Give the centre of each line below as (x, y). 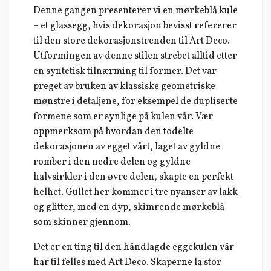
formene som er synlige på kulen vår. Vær (123, 117)
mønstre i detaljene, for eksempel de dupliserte (135, 102)
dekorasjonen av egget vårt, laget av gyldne (127, 147)
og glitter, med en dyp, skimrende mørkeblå (129, 208)
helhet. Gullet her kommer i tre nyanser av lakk (135, 193)
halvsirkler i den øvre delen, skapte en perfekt (133, 178)
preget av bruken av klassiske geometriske (124, 87)
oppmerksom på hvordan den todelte (113, 132)
